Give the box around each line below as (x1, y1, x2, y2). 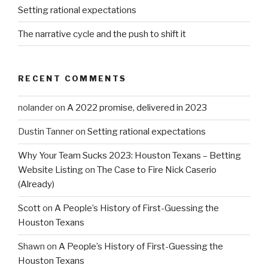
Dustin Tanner (18, 126, 74, 138)
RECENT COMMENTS (18, 74, 127, 84)
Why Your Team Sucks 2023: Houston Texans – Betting (18, 150, 241, 162)
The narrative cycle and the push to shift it (18, 28, 186, 39)
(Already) (18, 179, 54, 190)
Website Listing (18, 165, 83, 176)
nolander (18, 102, 53, 114)
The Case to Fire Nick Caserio (97, 165, 217, 176)
